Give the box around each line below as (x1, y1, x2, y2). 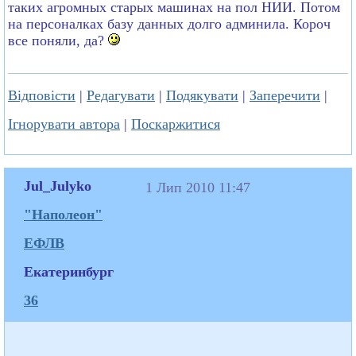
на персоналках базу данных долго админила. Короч (8, 15, 331, 32)
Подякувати (166, 87, 238, 103)
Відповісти (8, 87, 75, 103)
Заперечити (250, 87, 320, 103)
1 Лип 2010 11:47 (145, 179, 254, 195)
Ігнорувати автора (8, 115, 120, 132)
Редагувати (87, 87, 155, 103)
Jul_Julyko (24, 177, 91, 194)
